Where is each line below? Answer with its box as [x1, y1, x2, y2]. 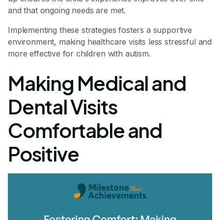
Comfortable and [8, 117, 162, 143]
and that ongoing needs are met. [8, 5, 126, 16]
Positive [8, 141, 79, 166]
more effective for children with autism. [8, 49, 151, 59]
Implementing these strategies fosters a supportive [8, 25, 192, 35]
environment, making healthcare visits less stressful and [8, 37, 212, 47]
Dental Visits [8, 94, 117, 119]
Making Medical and [8, 70, 186, 96]
